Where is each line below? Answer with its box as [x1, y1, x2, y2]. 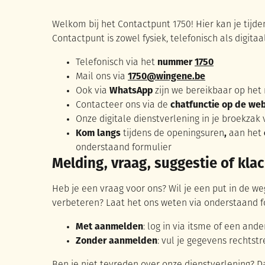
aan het [227, 129, 264, 138]
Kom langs [76, 129, 123, 138]
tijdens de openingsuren [123, 129, 224, 138]
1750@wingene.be [128, 72, 205, 82]
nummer [157, 58, 195, 67]
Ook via [76, 86, 109, 96]
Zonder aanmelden [76, 237, 157, 247]
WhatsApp [109, 86, 153, 96]
